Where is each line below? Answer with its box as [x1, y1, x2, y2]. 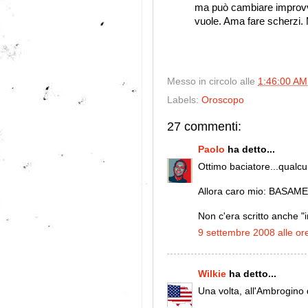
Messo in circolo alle [167, 76, 258, 87]
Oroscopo [201, 95, 244, 106]
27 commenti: [167, 120, 241, 134]
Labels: [167, 95, 201, 106]
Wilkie [198, 268, 226, 279]
